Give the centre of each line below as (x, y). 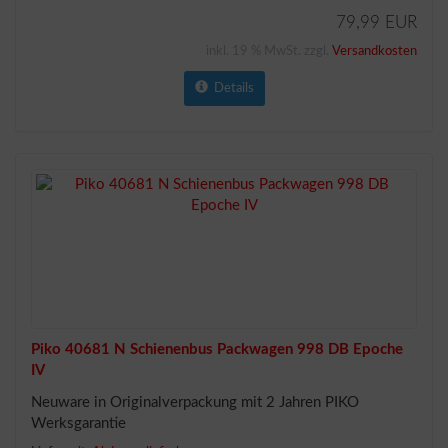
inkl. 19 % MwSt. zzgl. (269, 51)
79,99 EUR (376, 22)
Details (230, 88)
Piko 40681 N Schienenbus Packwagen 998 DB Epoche (217, 349)
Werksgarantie (78, 423)
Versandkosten (374, 51)
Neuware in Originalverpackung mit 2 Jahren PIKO (195, 402)
